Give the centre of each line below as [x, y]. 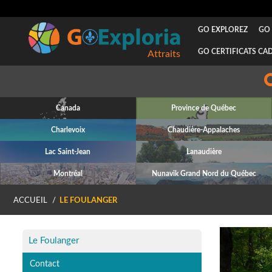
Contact [45, 264]
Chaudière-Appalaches [204, 130]
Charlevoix [68, 130]
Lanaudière [204, 152]
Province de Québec [204, 108]
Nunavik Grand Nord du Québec [204, 174]
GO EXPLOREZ [223, 30]
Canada [68, 108]
